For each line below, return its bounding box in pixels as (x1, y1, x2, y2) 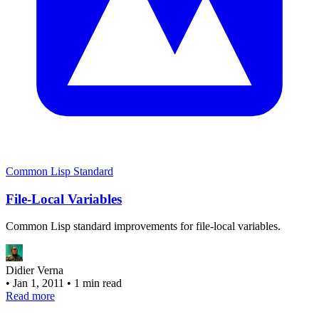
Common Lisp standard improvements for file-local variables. (6, 220, 281, 233)
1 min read (74, 277, 122, 290)
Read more (6, 290, 55, 303)
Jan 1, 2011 (13, 277, 67, 290)
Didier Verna (6, 264, 63, 277)
